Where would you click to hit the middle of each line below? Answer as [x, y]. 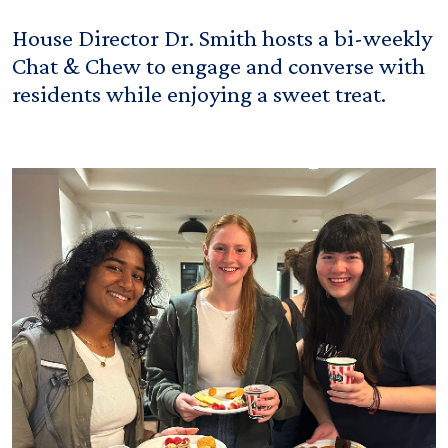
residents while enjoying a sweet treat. [199, 93]
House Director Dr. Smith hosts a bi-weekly [222, 37]
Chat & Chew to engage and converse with [218, 65]
